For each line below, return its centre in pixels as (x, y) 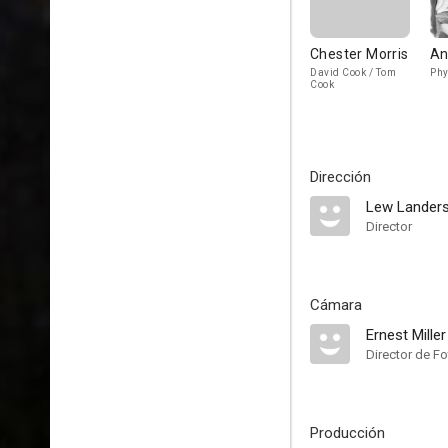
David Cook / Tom (353, 72)
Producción (347, 433)
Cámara (336, 305)
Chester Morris (359, 54)
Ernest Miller (406, 335)
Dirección (340, 177)
